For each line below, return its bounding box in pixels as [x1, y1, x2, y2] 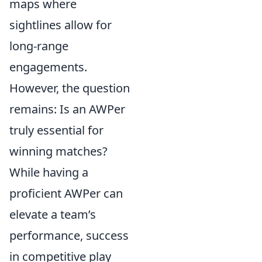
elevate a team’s [9, 206, 96, 222]
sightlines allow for [9, 17, 112, 33]
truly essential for [9, 122, 104, 138]
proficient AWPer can [9, 185, 123, 201]
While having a [9, 164, 88, 180]
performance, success [9, 227, 129, 243]
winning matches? [9, 143, 108, 159]
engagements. [9, 59, 87, 75]
